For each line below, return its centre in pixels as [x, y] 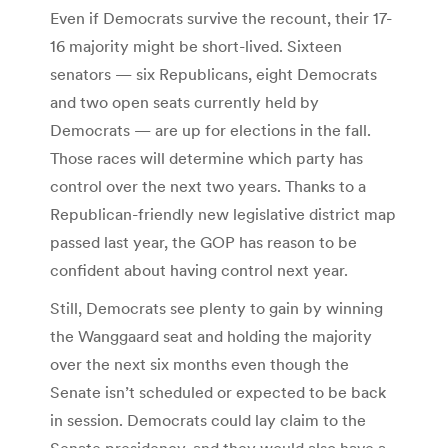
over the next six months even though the [199, 364]
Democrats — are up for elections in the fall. [210, 130]
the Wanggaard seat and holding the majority [211, 336]
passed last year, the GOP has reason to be [203, 242]
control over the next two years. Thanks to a [208, 186]
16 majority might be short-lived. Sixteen [196, 46]
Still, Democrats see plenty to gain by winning [216, 308]
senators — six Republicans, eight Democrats [213, 74]
